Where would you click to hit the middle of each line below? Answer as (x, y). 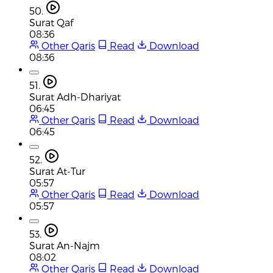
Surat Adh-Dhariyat (75, 96)
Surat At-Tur (57, 171)
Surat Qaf (51, 22)
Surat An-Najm (65, 245)
